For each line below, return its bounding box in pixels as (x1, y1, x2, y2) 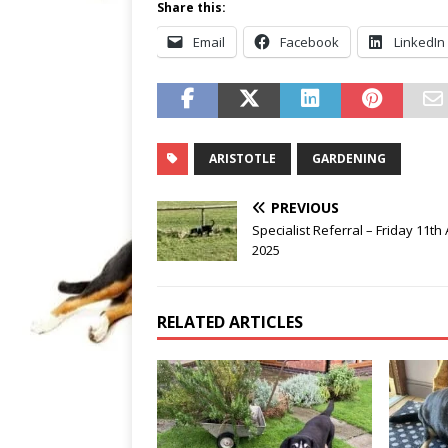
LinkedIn (394, 33, 445, 52)
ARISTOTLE (209, 150, 276, 168)
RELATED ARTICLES (157, 311, 303, 334)
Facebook (280, 33, 339, 52)
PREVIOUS (271, 198, 339, 218)
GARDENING (312, 150, 386, 168)
